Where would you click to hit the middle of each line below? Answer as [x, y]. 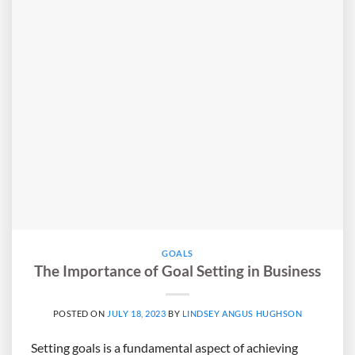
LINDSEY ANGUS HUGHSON [242, 314]
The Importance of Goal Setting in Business [177, 271]
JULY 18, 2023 [137, 314]
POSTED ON [80, 314]
